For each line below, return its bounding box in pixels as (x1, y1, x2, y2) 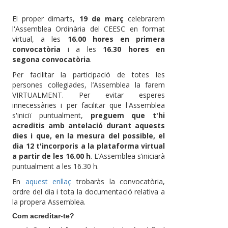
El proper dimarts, (12, 14, 79, 24)
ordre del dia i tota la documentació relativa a (12, 187, 165, 197)
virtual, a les (12, 34, 68, 44)
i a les (61, 44, 103, 54)
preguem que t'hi (82, 110, 165, 121)
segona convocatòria (12, 54, 90, 65)
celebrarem (128, 14, 165, 24)
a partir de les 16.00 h (12, 151, 91, 161)
